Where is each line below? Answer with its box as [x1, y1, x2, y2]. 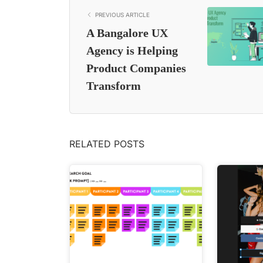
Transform [86, 79, 141, 92]
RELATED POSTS [69, 137, 144, 150]
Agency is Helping [86, 43, 178, 57]
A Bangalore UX [86, 26, 168, 39]
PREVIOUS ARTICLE [95, 11, 150, 18]
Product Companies [86, 61, 186, 75]
